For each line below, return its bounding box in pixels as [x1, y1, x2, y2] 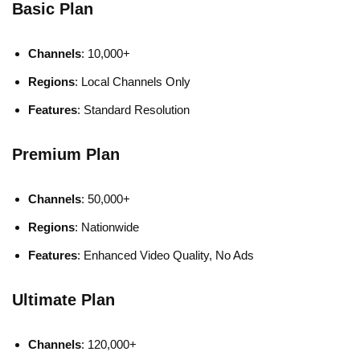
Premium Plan [12, 145, 120, 164]
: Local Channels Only [75, 75, 190, 89]
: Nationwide [75, 220, 139, 235]
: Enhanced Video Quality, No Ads [77, 248, 254, 263]
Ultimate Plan [12, 291, 115, 309]
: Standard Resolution [77, 103, 190, 117]
